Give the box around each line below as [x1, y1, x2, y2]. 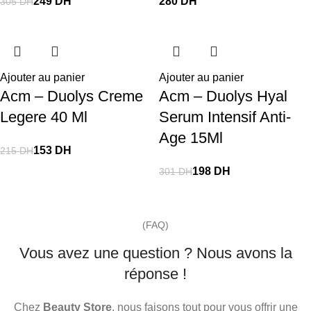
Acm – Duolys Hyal [159, 87, 287, 105]
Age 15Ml [159, 129, 223, 146]
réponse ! [124, 265, 187, 283]
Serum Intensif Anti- [159, 108, 291, 126]
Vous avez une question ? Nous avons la [19, 244, 292, 262]
